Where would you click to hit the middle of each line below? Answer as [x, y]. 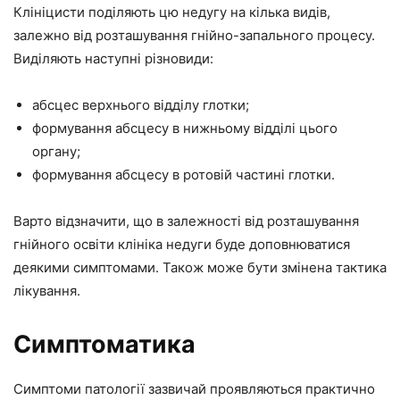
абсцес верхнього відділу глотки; [141, 105]
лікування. [47, 291]
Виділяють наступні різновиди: [113, 58]
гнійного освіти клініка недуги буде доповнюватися [182, 244]
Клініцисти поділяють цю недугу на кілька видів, [172, 12]
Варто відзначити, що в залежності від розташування [186, 221]
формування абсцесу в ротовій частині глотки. [183, 175]
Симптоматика [104, 344]
